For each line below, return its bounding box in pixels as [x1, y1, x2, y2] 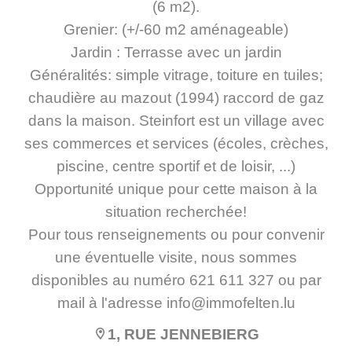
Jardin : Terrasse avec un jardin [70, 44, 282, 60]
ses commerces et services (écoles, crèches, [24, 135, 328, 152]
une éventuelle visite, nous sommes [55, 249, 297, 266]
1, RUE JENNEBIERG [108, 326, 259, 343]
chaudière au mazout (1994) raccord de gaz [27, 90, 324, 106]
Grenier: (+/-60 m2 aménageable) [64, 21, 288, 38]
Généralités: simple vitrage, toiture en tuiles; [29, 67, 323, 83]
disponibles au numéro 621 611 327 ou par [31, 272, 321, 288]
